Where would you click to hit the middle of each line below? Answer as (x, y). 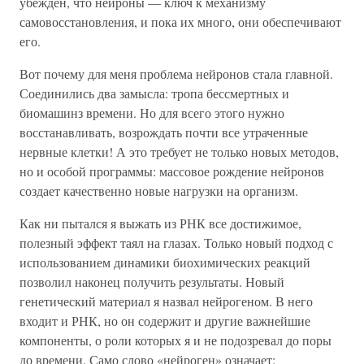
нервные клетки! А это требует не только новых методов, (179, 152)
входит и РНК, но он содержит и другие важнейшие (165, 321)
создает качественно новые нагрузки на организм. (159, 191)
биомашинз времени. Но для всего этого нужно (152, 113)
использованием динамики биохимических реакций (165, 262)
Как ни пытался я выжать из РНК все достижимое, (160, 223)
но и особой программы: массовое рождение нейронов (172, 171)
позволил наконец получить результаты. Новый (152, 282)
